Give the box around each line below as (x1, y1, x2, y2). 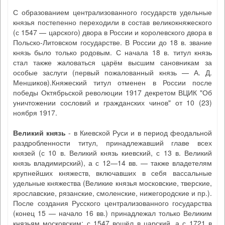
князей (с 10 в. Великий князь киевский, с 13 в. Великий (13, 148, 212, 158)
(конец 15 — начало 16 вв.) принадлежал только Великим (13, 208, 212, 218)
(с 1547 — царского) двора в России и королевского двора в (13, 27, 212, 37)
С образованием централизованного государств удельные (13, 7, 212, 17)
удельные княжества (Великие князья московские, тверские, (13, 178, 212, 188)
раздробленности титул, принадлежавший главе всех (13, 138, 212, 148)
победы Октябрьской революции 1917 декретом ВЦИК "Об (13, 87, 212, 97)
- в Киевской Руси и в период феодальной (66, 128, 212, 138)
